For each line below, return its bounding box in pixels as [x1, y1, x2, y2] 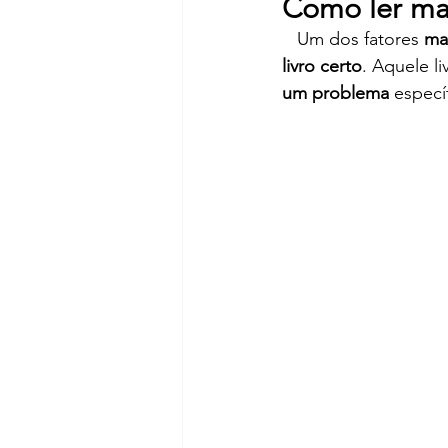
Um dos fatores [297, 28, 424, 50]
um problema [282, 82, 394, 104]
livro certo [282, 55, 362, 77]
